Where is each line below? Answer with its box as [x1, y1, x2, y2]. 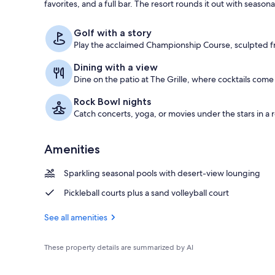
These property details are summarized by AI [44, 242, 193, 252]
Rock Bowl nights [74, 95, 151, 107]
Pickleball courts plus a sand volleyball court [64, 187, 229, 198]
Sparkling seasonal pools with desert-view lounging [64, 167, 260, 179]
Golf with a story [74, 26, 152, 39]
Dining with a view [74, 61, 158, 73]
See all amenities [44, 211, 107, 223]
